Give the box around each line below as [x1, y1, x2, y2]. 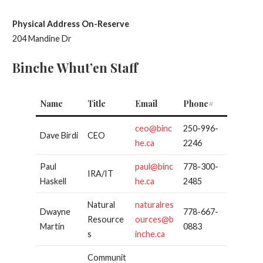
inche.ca [134, 229, 165, 240]
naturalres [134, 200, 174, 210]
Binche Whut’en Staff [12, 59, 138, 76]
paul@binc [134, 161, 173, 172]
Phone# [183, 97, 214, 110]
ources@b [134, 214, 174, 225]
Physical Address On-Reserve [12, 19, 129, 29]
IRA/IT [87, 168, 113, 179]
